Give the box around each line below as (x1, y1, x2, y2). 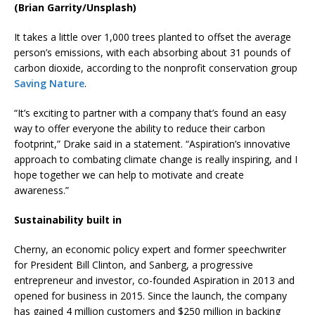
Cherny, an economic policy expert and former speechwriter (14, 243, 286, 257)
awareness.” (14, 184, 69, 198)
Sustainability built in (14, 213, 122, 227)
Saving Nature (14, 77, 84, 91)
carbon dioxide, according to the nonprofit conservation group (14, 61, 297, 75)
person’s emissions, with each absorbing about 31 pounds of (14, 46, 290, 60)
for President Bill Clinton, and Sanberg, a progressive (14, 258, 253, 272)
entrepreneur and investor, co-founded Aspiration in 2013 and (14, 274, 295, 288)
